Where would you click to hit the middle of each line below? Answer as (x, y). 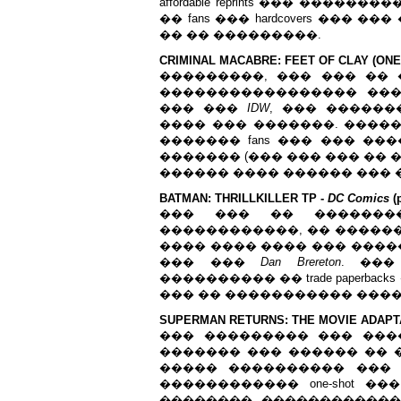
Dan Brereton (301, 262)
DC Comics (358, 198)
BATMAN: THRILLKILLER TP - (243, 198)
